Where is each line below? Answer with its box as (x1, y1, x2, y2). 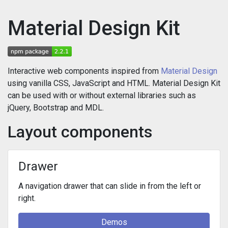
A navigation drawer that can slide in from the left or (18, 181, 201, 191)
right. (18, 193, 36, 204)
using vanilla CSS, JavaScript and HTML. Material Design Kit (8, 78, 220, 88)
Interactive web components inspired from (8, 66, 161, 76)
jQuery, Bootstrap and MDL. (8, 103, 104, 112)
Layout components (8, 122, 152, 141)
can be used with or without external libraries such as (8, 91, 196, 100)
